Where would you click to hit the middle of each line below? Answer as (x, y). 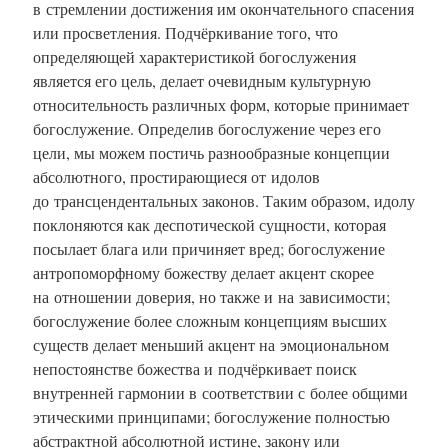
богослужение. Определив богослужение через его (207, 128)
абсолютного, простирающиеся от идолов (176, 176)
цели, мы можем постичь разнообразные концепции (211, 152)
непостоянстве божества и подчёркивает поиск (195, 368)
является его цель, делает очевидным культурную (202, 80)
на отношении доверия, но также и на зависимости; (211, 296)
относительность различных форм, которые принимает (221, 104)
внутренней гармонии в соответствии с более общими (220, 392)
